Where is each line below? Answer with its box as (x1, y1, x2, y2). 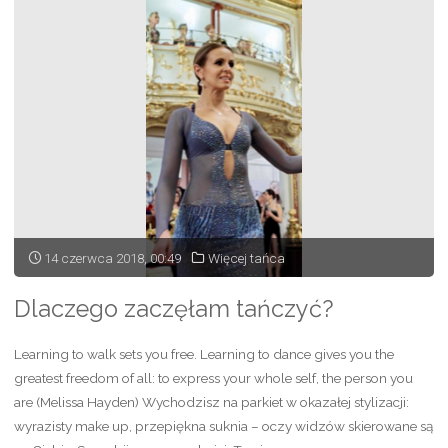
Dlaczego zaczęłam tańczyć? (14, 294, 335, 323)
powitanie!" (104, 2, 168, 19)
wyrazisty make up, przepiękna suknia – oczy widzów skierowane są (14, 417, 434, 434)
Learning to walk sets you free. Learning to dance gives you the (14, 345, 395, 362)
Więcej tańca (207, 250, 285, 267)
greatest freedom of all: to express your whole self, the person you (14, 369, 414, 386)
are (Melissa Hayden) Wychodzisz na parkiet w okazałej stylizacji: (14, 393, 410, 410)
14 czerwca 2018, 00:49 (44, 250, 182, 267)
